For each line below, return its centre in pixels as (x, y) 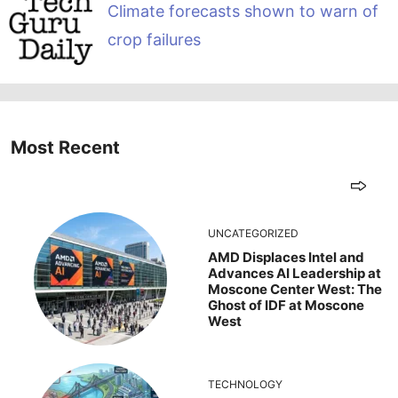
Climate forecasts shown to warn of (243, 12)
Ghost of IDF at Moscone (286, 305)
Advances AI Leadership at (295, 273)
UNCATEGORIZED (253, 233)
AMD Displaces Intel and (286, 257)
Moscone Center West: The (295, 289)
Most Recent (65, 147)
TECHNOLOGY (245, 384)
